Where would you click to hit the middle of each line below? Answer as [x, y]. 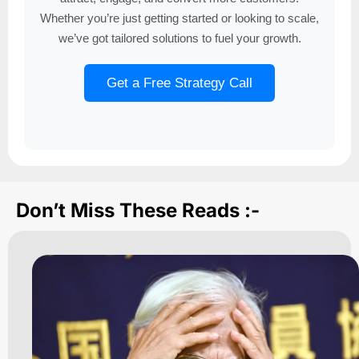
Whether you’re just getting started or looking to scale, [179, 18]
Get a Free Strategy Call [179, 83]
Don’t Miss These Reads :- [138, 211]
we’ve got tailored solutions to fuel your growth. [179, 38]
